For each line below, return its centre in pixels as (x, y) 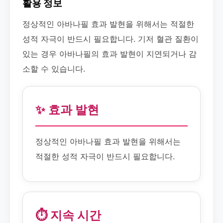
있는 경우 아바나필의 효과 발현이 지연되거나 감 (110, 54)
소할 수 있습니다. (54, 69)
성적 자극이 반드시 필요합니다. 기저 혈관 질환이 (111, 39)
